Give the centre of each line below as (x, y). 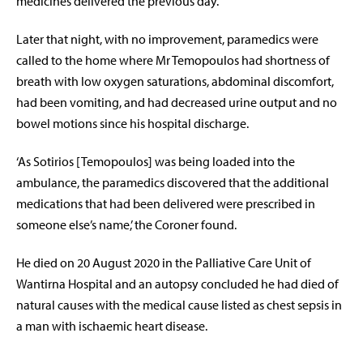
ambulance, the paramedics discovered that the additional (173, 183)
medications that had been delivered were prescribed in (166, 204)
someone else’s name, (73, 225)
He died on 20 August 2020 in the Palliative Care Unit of (164, 263)
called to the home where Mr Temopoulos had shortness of (173, 60)
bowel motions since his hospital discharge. (132, 124)
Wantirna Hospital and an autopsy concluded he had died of (177, 284)
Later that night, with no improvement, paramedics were (167, 39)
